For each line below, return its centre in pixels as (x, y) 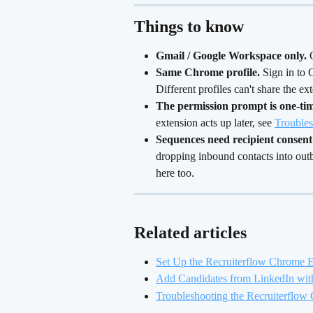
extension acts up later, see (215, 123)
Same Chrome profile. (208, 73)
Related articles (190, 232)
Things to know (189, 26)
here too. (175, 173)
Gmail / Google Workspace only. (231, 55)
